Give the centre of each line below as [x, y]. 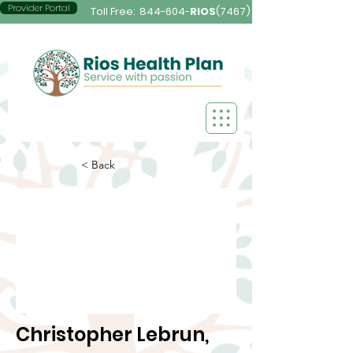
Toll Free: [114, 11]
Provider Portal [39, 8]
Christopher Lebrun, [112, 334]
